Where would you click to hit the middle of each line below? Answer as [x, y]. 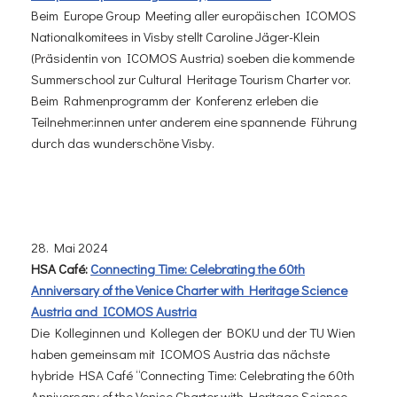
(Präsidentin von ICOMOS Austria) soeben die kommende [193, 58]
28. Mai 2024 [70, 247]
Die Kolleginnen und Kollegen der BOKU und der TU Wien [193, 332]
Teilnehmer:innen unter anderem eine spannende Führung [194, 121]
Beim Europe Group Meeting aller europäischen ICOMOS [194, 15]
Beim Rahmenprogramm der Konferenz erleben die [175, 100]
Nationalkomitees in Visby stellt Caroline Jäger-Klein [175, 36]
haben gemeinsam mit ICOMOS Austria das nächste [180, 354]
